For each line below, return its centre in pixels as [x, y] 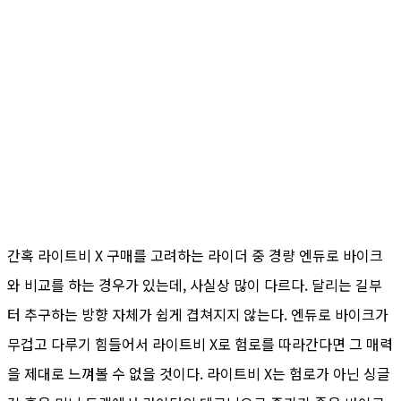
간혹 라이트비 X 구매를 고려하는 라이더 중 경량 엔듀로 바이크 [195, 256]
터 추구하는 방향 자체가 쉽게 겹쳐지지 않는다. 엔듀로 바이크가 [198, 315]
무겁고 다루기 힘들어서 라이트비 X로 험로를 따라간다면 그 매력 [200, 344]
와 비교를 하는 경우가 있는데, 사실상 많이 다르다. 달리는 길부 [195, 285]
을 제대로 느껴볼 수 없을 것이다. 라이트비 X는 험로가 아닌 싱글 [199, 374]
